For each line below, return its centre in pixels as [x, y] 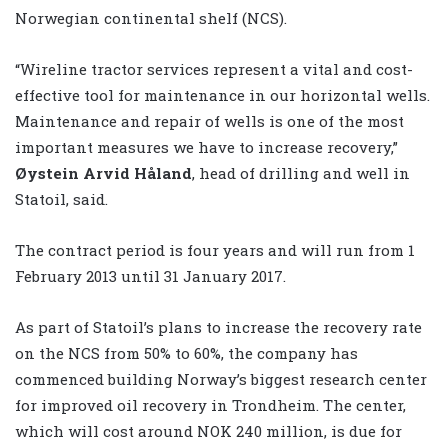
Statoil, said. [61, 199]
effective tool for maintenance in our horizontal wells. [222, 95]
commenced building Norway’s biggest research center [221, 379]
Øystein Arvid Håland [103, 173]
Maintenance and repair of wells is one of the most [209, 121]
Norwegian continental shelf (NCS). [151, 18]
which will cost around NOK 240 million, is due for [208, 431]
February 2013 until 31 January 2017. [150, 276]
